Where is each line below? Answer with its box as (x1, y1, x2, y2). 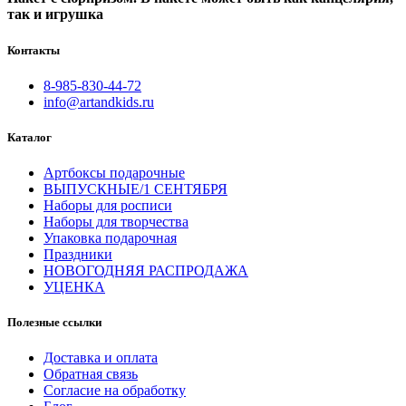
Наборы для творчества (43, 214, 188, 230)
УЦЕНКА (43, 279, 105, 295)
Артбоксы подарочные (43, 165, 185, 181)
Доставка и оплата (43, 350, 158, 366)
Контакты (7, 43, 60, 57)
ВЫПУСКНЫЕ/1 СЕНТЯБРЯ (43, 181, 227, 198)
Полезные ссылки (7, 315, 101, 330)
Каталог (7, 130, 52, 144)
